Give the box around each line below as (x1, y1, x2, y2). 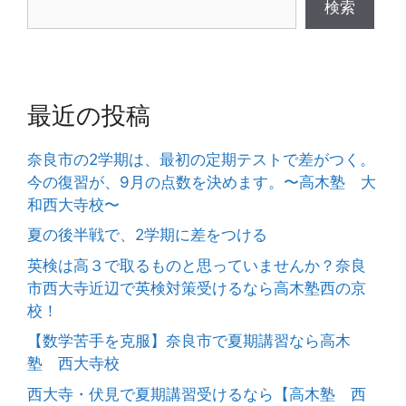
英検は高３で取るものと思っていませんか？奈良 (27, 256, 366, 275)
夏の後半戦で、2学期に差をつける (27, 226, 267, 245)
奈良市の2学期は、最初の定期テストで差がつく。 (27, 150, 375, 169)
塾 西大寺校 (27, 354, 120, 373)
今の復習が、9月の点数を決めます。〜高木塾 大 (27, 172, 376, 191)
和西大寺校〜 (27, 195, 120, 214)
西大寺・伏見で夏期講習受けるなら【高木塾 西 (27, 384, 366, 403)
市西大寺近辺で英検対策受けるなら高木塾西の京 (27, 278, 366, 297)
